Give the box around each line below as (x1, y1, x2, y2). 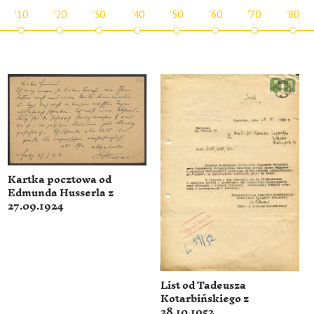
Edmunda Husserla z (8, 181, 114, 206)
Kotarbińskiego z (161, 287, 249, 312)
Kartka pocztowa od (8, 168, 112, 193)
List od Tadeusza (161, 273, 246, 299)
